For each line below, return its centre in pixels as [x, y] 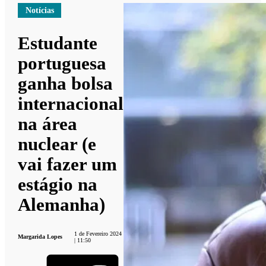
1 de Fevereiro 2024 [98, 233]
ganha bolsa [66, 83]
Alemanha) [62, 204]
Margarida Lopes [40, 237]
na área [48, 123]
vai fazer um [68, 164]
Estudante [58, 43]
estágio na [58, 184]
